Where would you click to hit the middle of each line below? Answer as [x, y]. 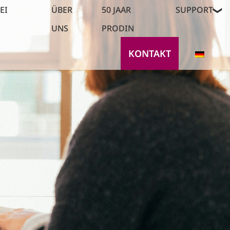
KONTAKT [149, 53]
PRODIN [118, 28]
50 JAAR [117, 10]
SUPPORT [194, 10]
